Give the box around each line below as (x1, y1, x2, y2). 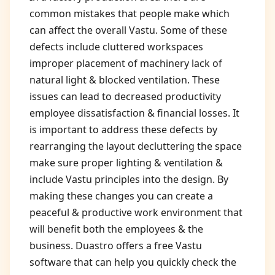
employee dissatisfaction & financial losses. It (29, 106, 239, 120)
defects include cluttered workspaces (29, 40, 203, 53)
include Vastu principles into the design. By (29, 172, 228, 186)
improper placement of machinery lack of (29, 56, 222, 70)
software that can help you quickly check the (29, 255, 236, 269)
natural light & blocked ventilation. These (29, 73, 220, 87)
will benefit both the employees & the (29, 222, 203, 236)
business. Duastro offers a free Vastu (29, 239, 202, 252)
